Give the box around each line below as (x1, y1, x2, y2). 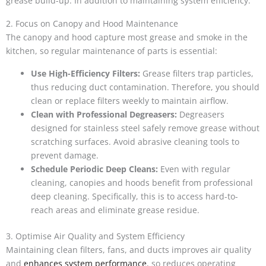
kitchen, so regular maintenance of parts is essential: (6, 45, 217, 56)
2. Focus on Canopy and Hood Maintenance (6, 17, 178, 29)
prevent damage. (31, 150, 99, 161)
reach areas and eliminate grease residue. (31, 204, 199, 216)
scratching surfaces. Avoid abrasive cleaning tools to (31, 136, 239, 148)
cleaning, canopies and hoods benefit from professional (31, 177, 253, 189)
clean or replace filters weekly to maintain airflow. (31, 95, 229, 107)
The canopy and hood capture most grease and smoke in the (6, 31, 248, 43)
